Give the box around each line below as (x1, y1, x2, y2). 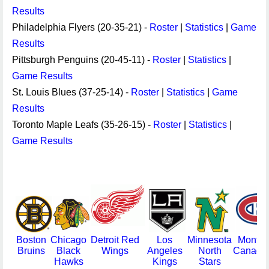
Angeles (147, 246, 183, 256)
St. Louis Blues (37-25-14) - (12, 87, 131, 97)
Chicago (50, 235, 86, 245)
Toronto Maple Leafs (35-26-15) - (12, 119, 153, 130)
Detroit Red (90, 235, 139, 245)
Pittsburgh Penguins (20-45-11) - (12, 55, 153, 65)
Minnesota (187, 235, 232, 245)
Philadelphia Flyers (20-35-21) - (12, 22, 150, 32)
